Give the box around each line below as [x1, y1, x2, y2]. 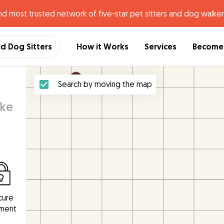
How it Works [76, 41, 128, 52]
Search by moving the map [58, 79, 152, 89]
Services [144, 41, 176, 52]
